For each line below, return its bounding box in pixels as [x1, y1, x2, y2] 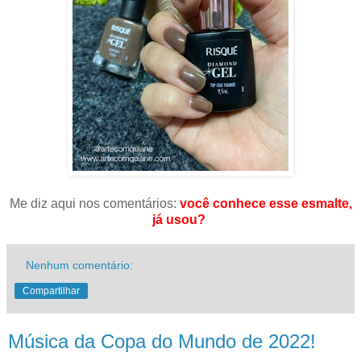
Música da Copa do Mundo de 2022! [8, 330, 316, 353]
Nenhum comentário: [26, 259, 134, 272]
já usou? [152, 213, 209, 227]
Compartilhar [23, 285, 80, 297]
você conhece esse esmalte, [179, 197, 352, 211]
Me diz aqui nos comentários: [9, 197, 180, 211]
